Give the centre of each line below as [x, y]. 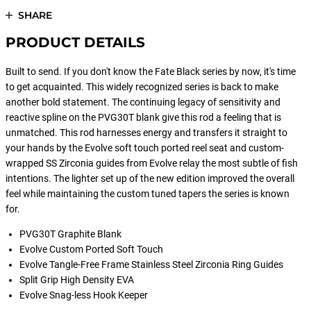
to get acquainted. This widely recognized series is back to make [142, 87]
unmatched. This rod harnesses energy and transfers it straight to [146, 133]
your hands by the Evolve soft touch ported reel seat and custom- [145, 148]
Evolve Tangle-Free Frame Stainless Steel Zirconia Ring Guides [151, 264]
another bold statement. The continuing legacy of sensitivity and [143, 102]
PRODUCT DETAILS [75, 42]
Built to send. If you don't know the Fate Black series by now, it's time [151, 72]
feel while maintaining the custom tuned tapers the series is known [148, 194]
